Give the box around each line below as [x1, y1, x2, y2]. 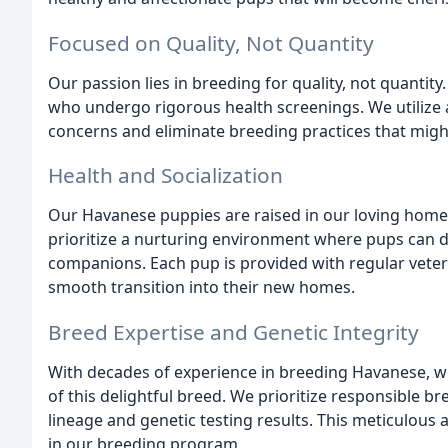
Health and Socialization [48, 161, 283, 190]
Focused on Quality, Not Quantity [48, 28, 374, 57]
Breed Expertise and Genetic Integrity [48, 318, 419, 347]
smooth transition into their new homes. [48, 276, 355, 299]
